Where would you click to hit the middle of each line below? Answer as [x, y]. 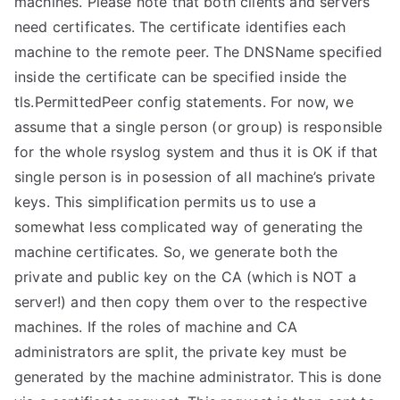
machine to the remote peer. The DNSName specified [198, 52]
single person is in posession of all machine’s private [195, 177]
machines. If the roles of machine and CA [156, 327]
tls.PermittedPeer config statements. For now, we [184, 102]
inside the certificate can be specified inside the [181, 77]
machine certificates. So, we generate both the [176, 252]
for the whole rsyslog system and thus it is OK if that [196, 152]
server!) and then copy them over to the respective [191, 302]
